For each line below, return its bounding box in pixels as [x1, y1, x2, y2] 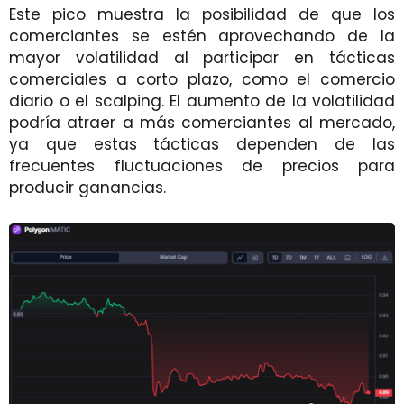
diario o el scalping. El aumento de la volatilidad [9, 89, 395, 112]
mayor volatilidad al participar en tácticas [9, 46, 395, 69]
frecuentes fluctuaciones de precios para [9, 154, 395, 177]
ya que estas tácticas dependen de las [9, 133, 395, 155]
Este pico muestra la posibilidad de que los [9, 3, 395, 25]
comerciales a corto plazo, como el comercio [9, 68, 395, 90]
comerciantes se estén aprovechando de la [9, 24, 395, 47]
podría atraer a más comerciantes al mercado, [9, 111, 395, 133]
